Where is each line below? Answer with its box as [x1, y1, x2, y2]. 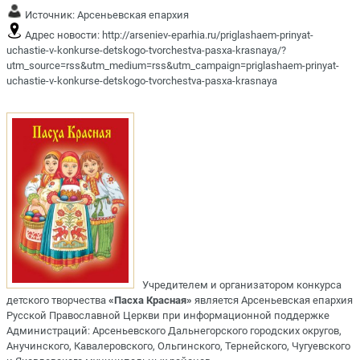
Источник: [22, 8, 77, 21]
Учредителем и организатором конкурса [142, 278, 342, 291]
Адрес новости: [22, 28, 102, 41]
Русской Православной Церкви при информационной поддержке [6, 309, 329, 321]
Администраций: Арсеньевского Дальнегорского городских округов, [6, 324, 342, 337]
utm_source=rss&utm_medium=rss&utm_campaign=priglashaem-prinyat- [6, 59, 339, 72]
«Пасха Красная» [108, 293, 192, 306]
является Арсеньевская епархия [192, 293, 353, 306]
